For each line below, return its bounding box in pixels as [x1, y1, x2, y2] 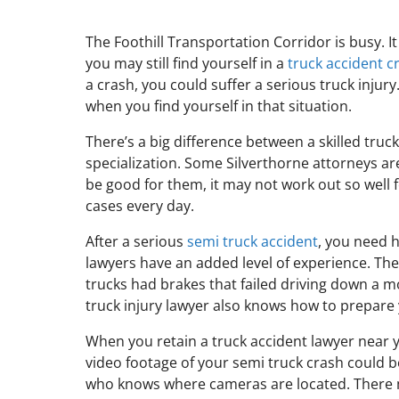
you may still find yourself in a [85, 53, 288, 73]
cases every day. [85, 196, 194, 216]
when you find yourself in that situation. [85, 96, 352, 116]
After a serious [85, 232, 187, 251]
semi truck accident [187, 232, 318, 251]
